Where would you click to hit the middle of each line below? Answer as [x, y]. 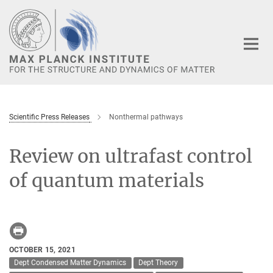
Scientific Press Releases [49, 117]
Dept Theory [158, 263]
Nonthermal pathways [146, 117]
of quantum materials [107, 180]
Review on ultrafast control [131, 156]
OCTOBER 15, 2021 [42, 250]
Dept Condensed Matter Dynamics [70, 263]
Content [20, 28]
